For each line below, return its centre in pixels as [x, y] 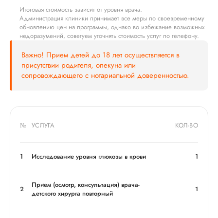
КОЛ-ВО [187, 125]
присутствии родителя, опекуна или [79, 65]
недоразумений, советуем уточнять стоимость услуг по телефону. [109, 36]
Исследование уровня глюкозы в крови [89, 156]
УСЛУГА [43, 125]
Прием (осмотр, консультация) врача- [86, 185]
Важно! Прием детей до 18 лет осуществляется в [100, 55]
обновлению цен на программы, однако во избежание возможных [112, 27]
